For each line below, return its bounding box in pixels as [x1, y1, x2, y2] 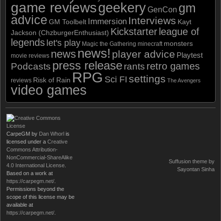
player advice [112, 48, 175, 60]
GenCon [147, 5, 177, 14]
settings [129, 73, 166, 85]
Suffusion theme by [169, 158, 215, 164]
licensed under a [6, 138, 47, 145]
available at [6, 201, 33, 208]
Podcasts [11, 61, 51, 72]
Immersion [88, 16, 127, 26]
